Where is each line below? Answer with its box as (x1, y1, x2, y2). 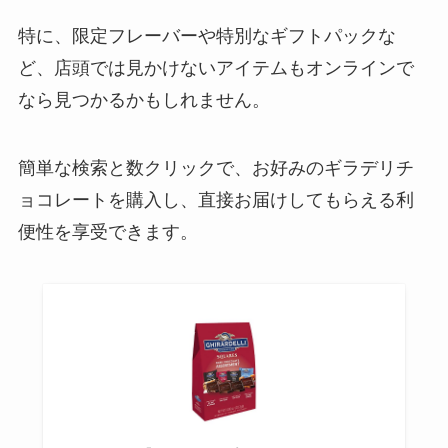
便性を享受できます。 (17, 221, 198, 242)
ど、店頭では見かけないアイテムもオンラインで (17, 57, 414, 78)
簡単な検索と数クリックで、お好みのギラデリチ (17, 157, 414, 178)
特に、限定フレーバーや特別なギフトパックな (17, 25, 396, 46)
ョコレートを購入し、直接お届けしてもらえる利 (17, 189, 414, 210)
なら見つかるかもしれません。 (17, 89, 270, 110)
